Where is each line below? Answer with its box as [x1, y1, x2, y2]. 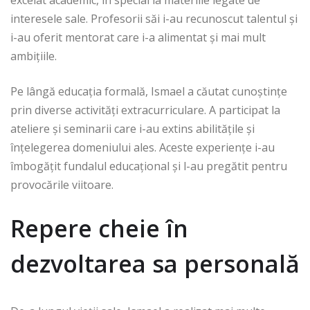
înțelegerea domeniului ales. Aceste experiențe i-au [10, 140, 275, 156]
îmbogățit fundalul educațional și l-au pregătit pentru [10, 158, 287, 174]
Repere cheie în [10, 212, 188, 245]
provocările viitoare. [10, 177, 113, 193]
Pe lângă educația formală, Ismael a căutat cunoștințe [10, 84, 287, 100]
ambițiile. [10, 48, 57, 64]
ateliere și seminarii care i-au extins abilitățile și [10, 121, 255, 137]
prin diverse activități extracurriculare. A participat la [10, 102, 280, 118]
